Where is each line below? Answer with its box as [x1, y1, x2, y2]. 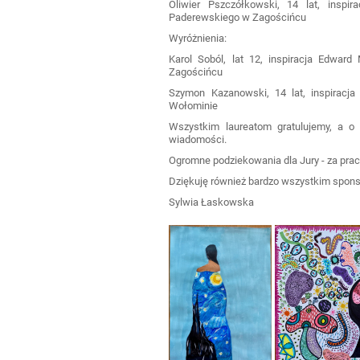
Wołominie [169, 99, 219, 112]
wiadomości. [169, 133, 227, 145]
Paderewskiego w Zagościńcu [169, 10, 307, 23]
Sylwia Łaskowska [169, 195, 255, 208]
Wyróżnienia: [169, 31, 227, 44]
